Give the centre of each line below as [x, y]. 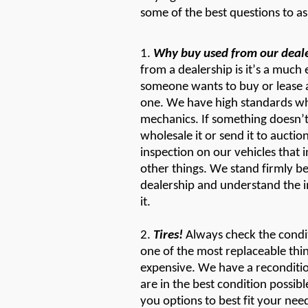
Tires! [168, 235]
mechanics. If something [203, 120]
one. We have [176, 103]
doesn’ [287, 120]
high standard [251, 103]
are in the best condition [205, 285]
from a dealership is [191, 70]
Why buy [178, 54]
